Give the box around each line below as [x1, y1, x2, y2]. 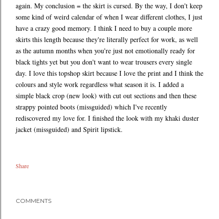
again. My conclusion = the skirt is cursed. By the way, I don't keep [16, 1, 202, 11]
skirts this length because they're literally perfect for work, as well [16, 35, 198, 44]
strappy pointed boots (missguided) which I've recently [16, 102, 167, 112]
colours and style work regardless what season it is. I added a [16, 80, 184, 89]
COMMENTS [16, 197, 51, 205]
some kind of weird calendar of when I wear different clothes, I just [16, 12, 202, 22]
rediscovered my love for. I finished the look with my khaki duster [16, 113, 199, 123]
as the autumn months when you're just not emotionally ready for [16, 46, 195, 56]
